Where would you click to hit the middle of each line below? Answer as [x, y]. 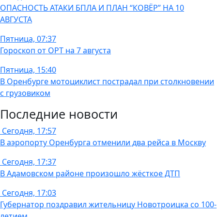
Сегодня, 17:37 [29, 162]
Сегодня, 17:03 [29, 193]
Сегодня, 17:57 [29, 131]
